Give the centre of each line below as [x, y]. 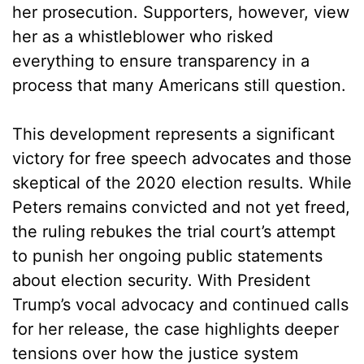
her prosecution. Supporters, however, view [181, 13]
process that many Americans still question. [179, 86]
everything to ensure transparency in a [161, 61]
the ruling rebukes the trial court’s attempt [174, 232]
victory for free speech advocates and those [182, 159]
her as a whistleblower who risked [143, 37]
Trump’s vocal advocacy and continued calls [180, 305]
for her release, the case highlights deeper [175, 329]
